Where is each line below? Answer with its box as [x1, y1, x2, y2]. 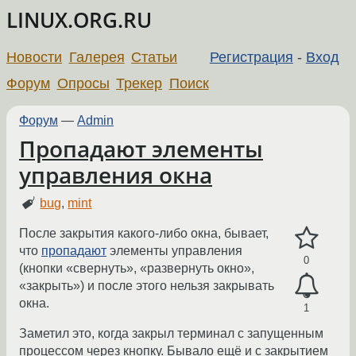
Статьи [131, 48, 178, 65]
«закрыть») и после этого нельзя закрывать [19, 279, 274, 293]
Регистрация [209, 48, 293, 65]
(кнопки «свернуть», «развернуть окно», [19, 261, 254, 276]
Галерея [68, 48, 125, 65]
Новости [6, 48, 62, 65]
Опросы [56, 75, 110, 91]
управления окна [19, 160, 212, 190]
